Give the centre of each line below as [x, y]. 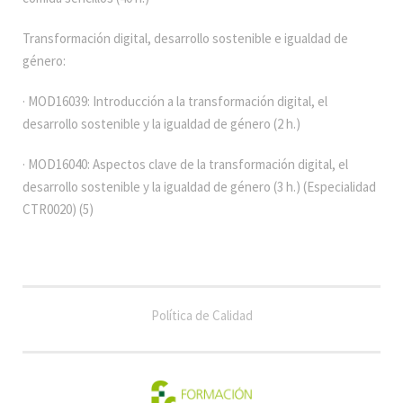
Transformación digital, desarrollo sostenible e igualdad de [185, 39]
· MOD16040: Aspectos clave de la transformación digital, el [185, 165]
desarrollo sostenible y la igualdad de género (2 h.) [161, 124]
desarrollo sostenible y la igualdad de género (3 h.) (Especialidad [199, 187]
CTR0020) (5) [58, 210]
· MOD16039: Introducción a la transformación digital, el [175, 102]
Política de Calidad [201, 316]
